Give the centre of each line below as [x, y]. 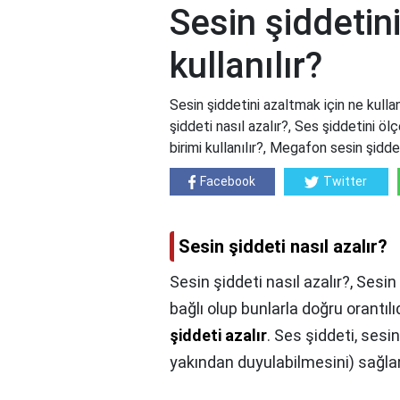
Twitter [346, 182]
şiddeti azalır [218, 336]
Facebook [228, 182]
